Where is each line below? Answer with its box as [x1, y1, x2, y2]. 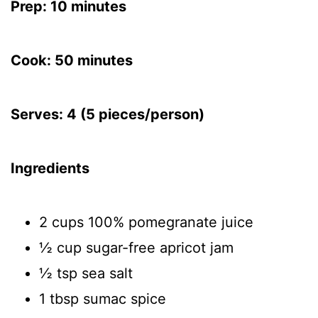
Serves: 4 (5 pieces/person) [11, 106, 204, 123]
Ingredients [11, 160, 89, 177]
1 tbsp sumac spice [39, 290, 166, 307]
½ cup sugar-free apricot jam [39, 239, 234, 256]
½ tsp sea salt [39, 265, 133, 282]
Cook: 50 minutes [11, 52, 133, 69]
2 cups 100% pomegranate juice [39, 214, 253, 231]
